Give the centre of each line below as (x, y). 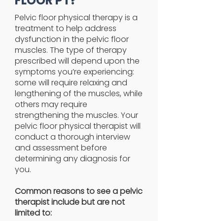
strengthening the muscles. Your (76, 115)
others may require (51, 104)
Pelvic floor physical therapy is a (76, 18)
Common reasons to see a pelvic (79, 191)
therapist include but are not (70, 202)
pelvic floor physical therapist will (78, 126)
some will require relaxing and (71, 83)
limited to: (33, 213)
